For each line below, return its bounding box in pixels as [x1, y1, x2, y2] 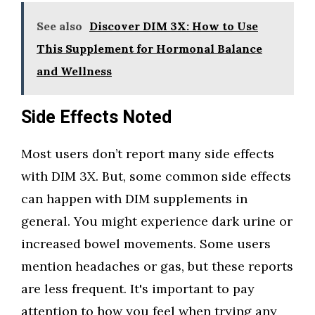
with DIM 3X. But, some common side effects [21, 168, 291, 184]
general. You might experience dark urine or [21, 213, 292, 229]
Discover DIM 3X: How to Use [89, 19, 258, 33]
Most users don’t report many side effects [21, 146, 274, 162]
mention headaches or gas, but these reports [21, 258, 293, 274]
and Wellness [37, 64, 112, 78]
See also [37, 19, 82, 33]
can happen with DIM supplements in [21, 191, 247, 207]
